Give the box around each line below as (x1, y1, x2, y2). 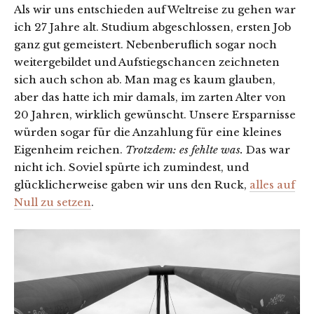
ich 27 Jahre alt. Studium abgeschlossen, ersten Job (14, 20, 291, 34)
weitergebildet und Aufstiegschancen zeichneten (14, 55, 280, 69)
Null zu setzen (14, 196, 91, 210)
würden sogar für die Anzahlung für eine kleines (14, 125, 282, 139)
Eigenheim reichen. (14, 143, 125, 157)
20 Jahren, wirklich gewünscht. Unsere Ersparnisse (14, 108, 296, 122)
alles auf (250, 178, 295, 192)
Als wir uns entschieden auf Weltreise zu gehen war (14, 3, 296, 17)
